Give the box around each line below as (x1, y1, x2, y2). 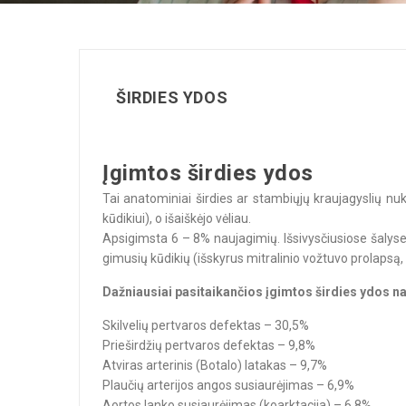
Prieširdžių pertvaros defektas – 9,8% (102, 338, 315, 353)
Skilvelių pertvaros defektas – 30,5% (102, 318, 309, 333)
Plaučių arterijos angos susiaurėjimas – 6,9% (102, 378, 354, 392)
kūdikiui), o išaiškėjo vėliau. (102, 211, 251, 226)
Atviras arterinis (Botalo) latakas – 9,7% (102, 358, 327, 372)
